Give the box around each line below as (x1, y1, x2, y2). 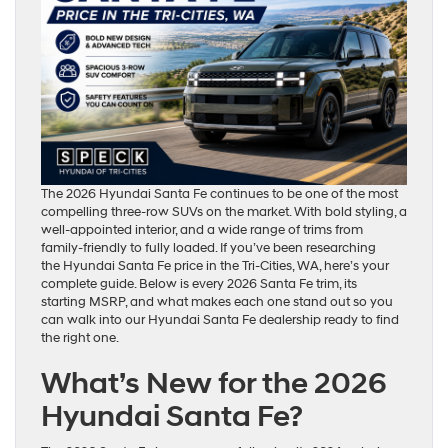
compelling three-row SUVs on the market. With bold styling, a (41, 204, 407, 221)
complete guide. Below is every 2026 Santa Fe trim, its (41, 276, 357, 293)
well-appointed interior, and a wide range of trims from (41, 222, 363, 239)
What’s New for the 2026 (41, 365, 387, 403)
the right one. (41, 330, 119, 347)
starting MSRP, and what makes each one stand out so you (41, 294, 393, 311)
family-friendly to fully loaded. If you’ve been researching (41, 240, 376, 257)
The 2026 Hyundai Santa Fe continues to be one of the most (41, 186, 398, 203)
